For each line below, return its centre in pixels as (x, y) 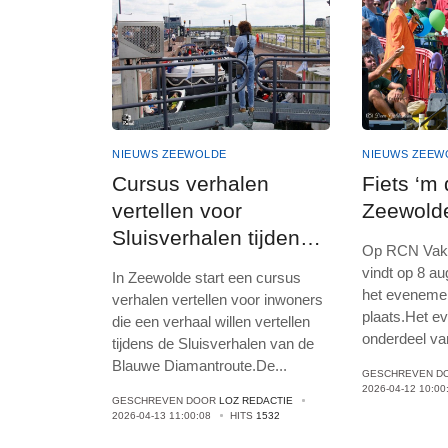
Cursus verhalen (190, 184)
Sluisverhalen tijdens (211, 238)
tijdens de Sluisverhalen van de (213, 344)
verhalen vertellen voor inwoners (217, 300)
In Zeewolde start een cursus (206, 278)
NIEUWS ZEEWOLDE (169, 154)
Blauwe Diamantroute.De (193, 366)
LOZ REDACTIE (256, 401)
